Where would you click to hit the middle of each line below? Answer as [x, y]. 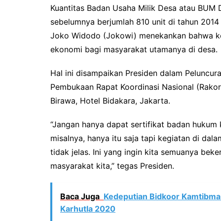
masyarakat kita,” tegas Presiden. [112, 166]
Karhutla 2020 [88, 209]
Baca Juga [80, 197]
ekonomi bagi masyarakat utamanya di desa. [134, 50]
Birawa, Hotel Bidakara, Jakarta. [110, 101]
